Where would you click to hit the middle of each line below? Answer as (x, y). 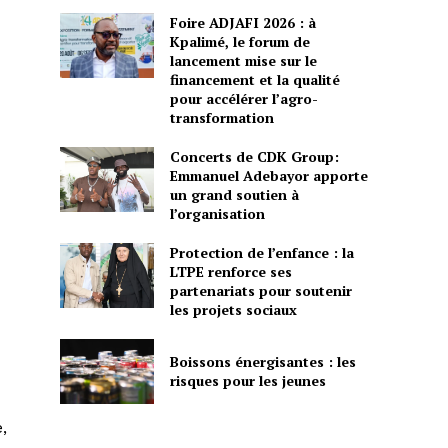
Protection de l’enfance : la (261, 252)
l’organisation (217, 213)
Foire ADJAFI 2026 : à (242, 22)
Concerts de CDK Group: (254, 156)
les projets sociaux (233, 309)
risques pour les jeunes (247, 381)
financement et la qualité (254, 79)
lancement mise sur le (243, 60)
